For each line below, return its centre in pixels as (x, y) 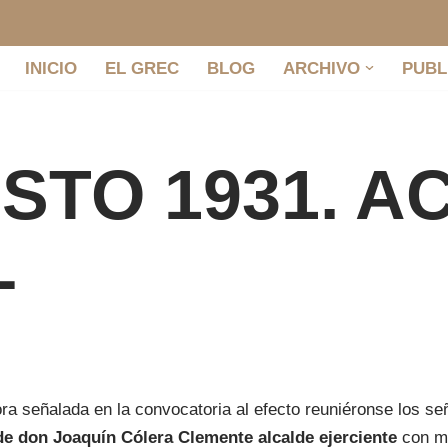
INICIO (51, 68)
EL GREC (142, 68)
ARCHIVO (321, 68)
